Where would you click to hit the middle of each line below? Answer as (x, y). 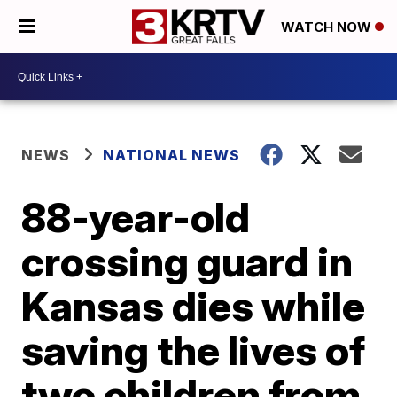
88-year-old (136, 217)
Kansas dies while (194, 306)
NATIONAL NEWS (172, 155)
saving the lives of (194, 350)
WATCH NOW (328, 27)
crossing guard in (187, 261)
